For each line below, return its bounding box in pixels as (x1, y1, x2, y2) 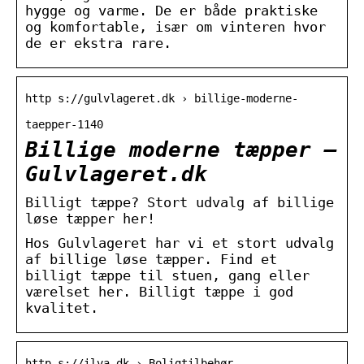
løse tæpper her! (25, 210, 155, 227)
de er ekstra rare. (25, 34, 171, 51)
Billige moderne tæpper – (25, 136, 337, 162)
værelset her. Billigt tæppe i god (25, 283, 293, 300)
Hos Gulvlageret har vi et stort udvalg (25, 234, 334, 251)
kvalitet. (25, 299, 98, 316)
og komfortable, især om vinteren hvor (25, 18, 326, 35)
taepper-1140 (25, 117, 103, 131)
